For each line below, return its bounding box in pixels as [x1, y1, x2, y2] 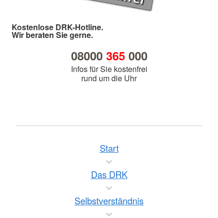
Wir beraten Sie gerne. [12, 29, 93, 41]
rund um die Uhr [81, 73, 137, 84]
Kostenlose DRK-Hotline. [12, 21, 103, 33]
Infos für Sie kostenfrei [71, 63, 147, 75]
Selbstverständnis [74, 194, 144, 207]
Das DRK [91, 168, 127, 181]
